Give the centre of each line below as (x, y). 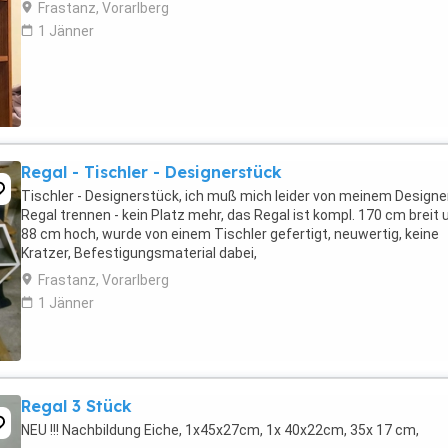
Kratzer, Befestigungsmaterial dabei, (139, 253)
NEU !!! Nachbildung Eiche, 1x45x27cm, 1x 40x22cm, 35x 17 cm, (220, 430)
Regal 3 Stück (76, 406)
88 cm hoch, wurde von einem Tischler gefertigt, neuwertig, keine (230, 234)
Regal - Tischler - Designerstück (151, 172)
